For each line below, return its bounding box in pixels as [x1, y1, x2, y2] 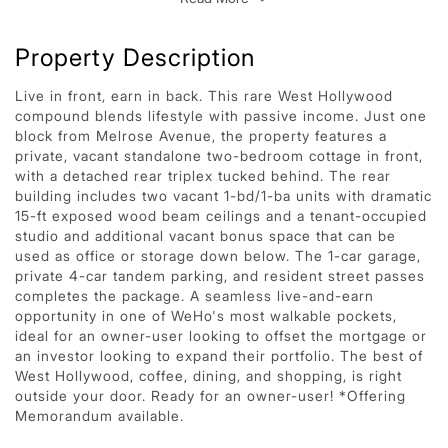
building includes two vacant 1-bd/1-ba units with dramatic [15, 186, 432, 204]
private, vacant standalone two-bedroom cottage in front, [15, 146, 423, 164]
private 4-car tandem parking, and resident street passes [15, 266, 425, 284]
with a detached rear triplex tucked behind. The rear [15, 166, 391, 184]
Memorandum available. [15, 406, 184, 424]
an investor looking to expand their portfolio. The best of [15, 346, 423, 364]
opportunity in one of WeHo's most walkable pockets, [15, 306, 397, 324]
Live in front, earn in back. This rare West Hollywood [15, 86, 393, 104]
